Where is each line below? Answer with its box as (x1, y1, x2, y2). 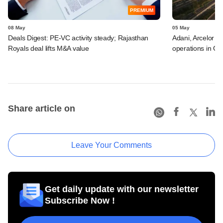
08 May (8, 24, 25, 30)
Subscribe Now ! (45, 195, 115, 206)
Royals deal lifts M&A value (8, 44, 89, 52)
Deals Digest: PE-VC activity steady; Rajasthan (8, 33, 149, 42)
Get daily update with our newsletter (45, 184, 199, 194)
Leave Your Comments (71, 140, 152, 149)
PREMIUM (130, 7, 153, 13)
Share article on (8, 103, 75, 113)
